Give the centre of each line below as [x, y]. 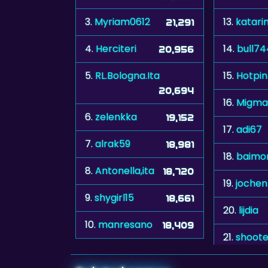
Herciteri [116, 48]
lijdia [249, 210]
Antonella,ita [125, 170]
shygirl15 [114, 197]
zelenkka [116, 117]
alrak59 [113, 144]
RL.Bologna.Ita [127, 75]
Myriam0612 [122, 22]
